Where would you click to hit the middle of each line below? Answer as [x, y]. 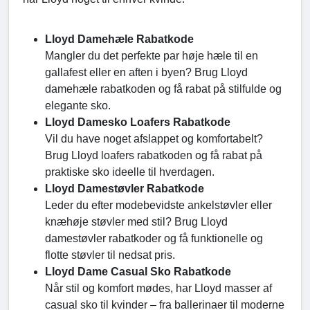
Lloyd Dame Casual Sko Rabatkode [138, 272]
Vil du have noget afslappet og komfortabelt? [154, 139]
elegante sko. [78, 106]
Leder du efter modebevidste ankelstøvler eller [158, 206]
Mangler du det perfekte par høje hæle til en [152, 56]
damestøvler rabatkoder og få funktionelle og [154, 239]
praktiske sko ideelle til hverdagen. [130, 172]
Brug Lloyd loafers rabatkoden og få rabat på [154, 156]
